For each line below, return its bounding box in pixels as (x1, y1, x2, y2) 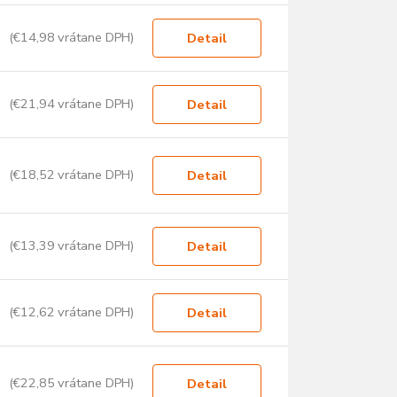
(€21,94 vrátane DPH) (8, 95, 135, 113)
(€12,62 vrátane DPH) (8, 303, 135, 322)
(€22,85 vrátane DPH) (8, 374, 135, 393)
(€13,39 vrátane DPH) (8, 237, 135, 255)
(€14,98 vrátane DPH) (8, 28, 135, 47)
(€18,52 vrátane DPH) (8, 166, 135, 184)
